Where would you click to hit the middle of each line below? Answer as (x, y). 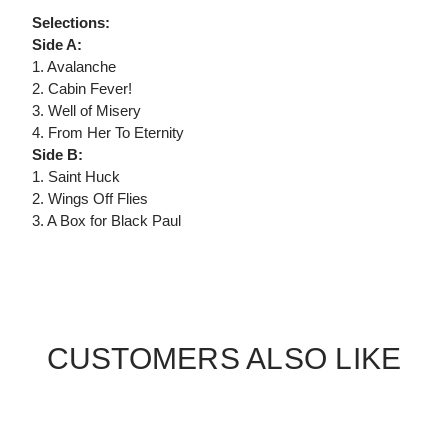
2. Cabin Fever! (82, 89)
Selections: (71, 23)
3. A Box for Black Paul (106, 221)
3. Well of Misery (86, 111)
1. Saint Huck (76, 177)
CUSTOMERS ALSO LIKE (224, 359)
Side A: (57, 45)
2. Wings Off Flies (90, 199)
